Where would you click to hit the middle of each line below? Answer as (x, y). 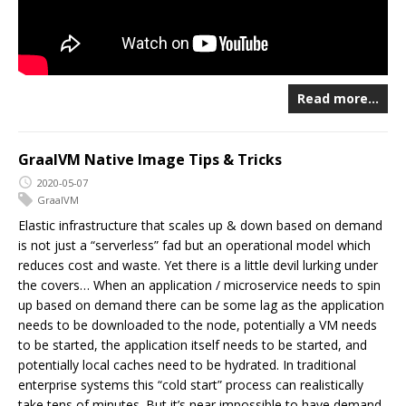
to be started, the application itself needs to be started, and (193, 345)
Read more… (338, 99)
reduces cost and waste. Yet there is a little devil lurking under (198, 266)
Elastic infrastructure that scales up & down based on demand (200, 226)
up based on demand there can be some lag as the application (201, 305)
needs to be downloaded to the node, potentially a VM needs (198, 325)
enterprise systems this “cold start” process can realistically (191, 385)
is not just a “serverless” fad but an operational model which (194, 246)
